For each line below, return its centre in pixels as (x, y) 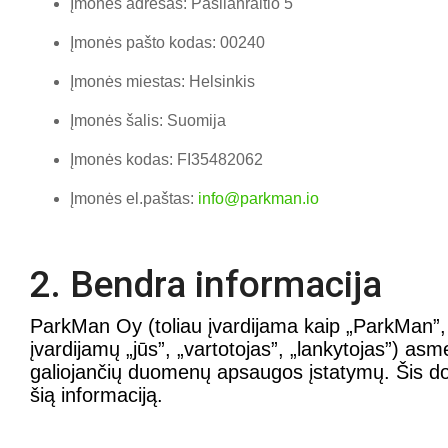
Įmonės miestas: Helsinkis (162, 81)
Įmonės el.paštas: (134, 198)
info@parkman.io (258, 198)
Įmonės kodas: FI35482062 (166, 159)
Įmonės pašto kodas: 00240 (167, 42)
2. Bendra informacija (206, 284)
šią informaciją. (96, 395)
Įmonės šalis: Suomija (148, 120)
